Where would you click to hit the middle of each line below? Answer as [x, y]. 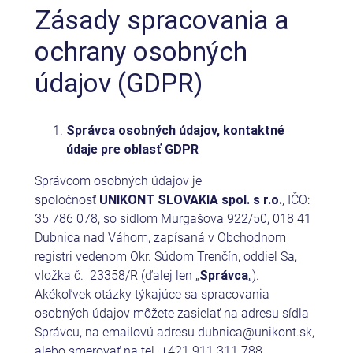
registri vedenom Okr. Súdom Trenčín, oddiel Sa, [165, 256]
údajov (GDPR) [118, 84]
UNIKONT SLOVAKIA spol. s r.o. [190, 199]
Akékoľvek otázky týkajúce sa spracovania [152, 294]
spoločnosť [67, 199]
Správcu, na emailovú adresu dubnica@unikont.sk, [174, 332]
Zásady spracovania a [161, 20]
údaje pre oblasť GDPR [132, 149]
